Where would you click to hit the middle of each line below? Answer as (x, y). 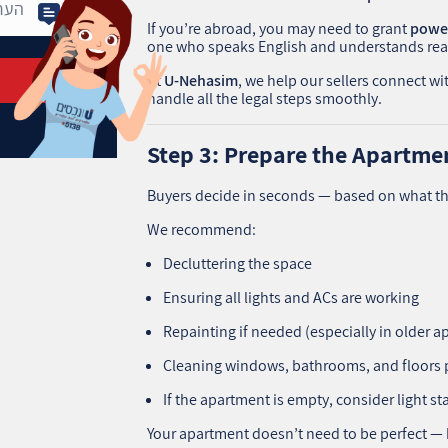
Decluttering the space (238, 263)
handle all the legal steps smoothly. (265, 98)
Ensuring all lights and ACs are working (291, 297)
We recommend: (202, 229)
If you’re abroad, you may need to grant (279, 28)
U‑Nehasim (201, 80)
